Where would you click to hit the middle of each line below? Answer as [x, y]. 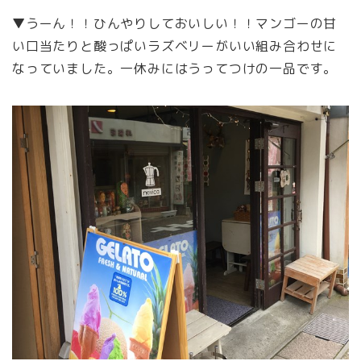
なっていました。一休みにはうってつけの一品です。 [175, 69]
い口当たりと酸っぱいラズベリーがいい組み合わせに [175, 46]
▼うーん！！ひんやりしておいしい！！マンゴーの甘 [175, 24]
